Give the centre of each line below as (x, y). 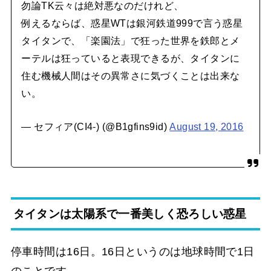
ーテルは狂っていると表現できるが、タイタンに (131, 58)
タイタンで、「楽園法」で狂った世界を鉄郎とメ (131, 41)
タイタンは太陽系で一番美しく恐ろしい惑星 (130, 214)
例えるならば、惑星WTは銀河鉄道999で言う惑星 (132, 23)
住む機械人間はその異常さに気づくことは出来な (131, 76)
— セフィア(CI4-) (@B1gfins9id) (96, 127)
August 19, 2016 (207, 127)
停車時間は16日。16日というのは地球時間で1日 (132, 252)
